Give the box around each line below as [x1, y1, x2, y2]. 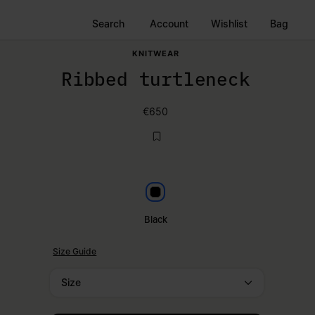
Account [150, 17, 188, 30]
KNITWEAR [131, 49, 179, 58]
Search [92, 17, 124, 30]
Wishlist [211, 17, 247, 30]
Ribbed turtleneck [61, 65, 250, 92]
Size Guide [53, 246, 97, 257]
